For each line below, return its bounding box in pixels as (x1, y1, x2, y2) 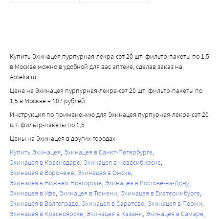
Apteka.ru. (10, 72, 38, 82)
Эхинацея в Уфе (10, 189, 56, 198)
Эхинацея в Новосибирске (84, 158, 161, 167)
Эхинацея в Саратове (82, 199, 144, 208)
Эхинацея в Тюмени (59, 189, 117, 198)
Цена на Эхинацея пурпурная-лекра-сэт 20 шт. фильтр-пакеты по (10, 86, 202, 95)
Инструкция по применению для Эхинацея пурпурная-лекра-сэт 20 (10, 110, 209, 119)
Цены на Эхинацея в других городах (10, 134, 115, 143)
